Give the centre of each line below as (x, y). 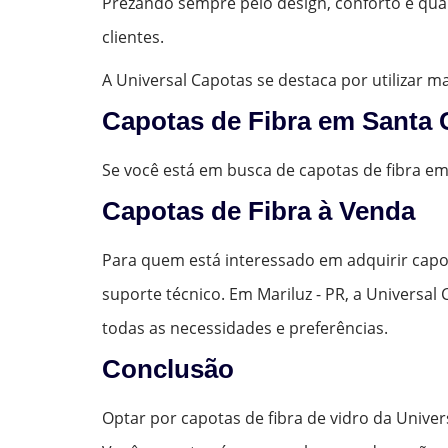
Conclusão (168, 368)
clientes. (133, 36)
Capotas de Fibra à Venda (258, 210)
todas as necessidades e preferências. (245, 327)
